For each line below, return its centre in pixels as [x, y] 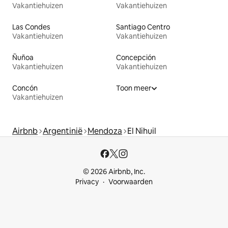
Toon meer [134, 88]
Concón [25, 88]
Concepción [136, 57]
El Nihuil [142, 131]
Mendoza [105, 131]
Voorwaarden [131, 182]
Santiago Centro [143, 27]
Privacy [87, 182]
